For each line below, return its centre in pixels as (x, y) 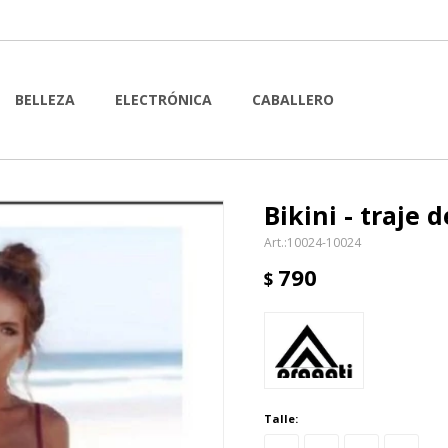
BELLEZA (45, 99)
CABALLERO (293, 99)
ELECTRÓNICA (163, 99)
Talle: (281, 418)
